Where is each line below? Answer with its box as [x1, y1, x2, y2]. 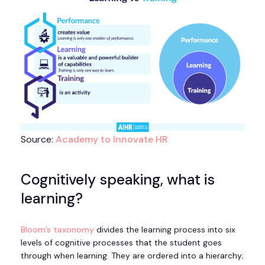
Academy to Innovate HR [56, 133, 168, 146]
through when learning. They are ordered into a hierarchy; [21, 250, 244, 261]
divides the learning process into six [94, 224, 235, 235]
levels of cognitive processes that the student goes [21, 237, 222, 248]
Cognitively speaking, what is [21, 170, 215, 190]
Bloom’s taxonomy [21, 224, 94, 235]
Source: [21, 133, 56, 146]
